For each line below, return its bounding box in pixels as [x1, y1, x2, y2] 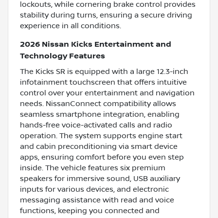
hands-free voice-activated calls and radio [20, 120, 172, 129]
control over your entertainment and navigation [20, 88, 195, 97]
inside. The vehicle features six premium [20, 163, 165, 172]
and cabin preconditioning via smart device [20, 142, 178, 151]
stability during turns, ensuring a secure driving [20, 10, 192, 19]
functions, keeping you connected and [20, 206, 160, 215]
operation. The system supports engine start [20, 131, 182, 140]
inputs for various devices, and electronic [20, 184, 169, 194]
